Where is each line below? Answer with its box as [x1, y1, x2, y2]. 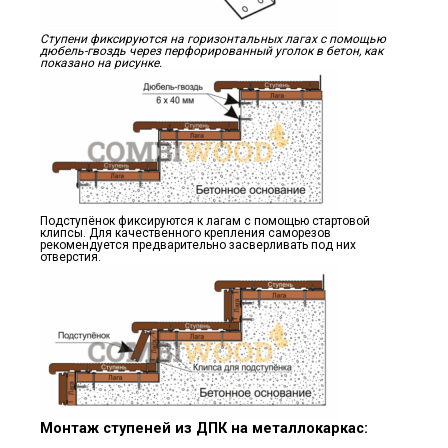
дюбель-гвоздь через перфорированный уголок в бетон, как [40, 43, 383, 58]
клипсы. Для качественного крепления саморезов [40, 225, 331, 240]
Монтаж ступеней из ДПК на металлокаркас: [40, 419, 368, 437]
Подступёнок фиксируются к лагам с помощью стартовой [40, 213, 370, 228]
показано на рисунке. [40, 55, 162, 70]
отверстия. [40, 249, 101, 264]
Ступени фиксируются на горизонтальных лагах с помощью [40, 31, 386, 46]
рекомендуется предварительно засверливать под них [40, 237, 356, 252]
